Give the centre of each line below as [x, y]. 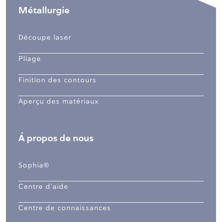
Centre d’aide [43, 187]
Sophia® [34, 166]
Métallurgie [44, 11]
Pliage [30, 59]
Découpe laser [45, 38]
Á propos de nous [56, 139]
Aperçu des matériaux [58, 102]
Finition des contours [57, 81]
